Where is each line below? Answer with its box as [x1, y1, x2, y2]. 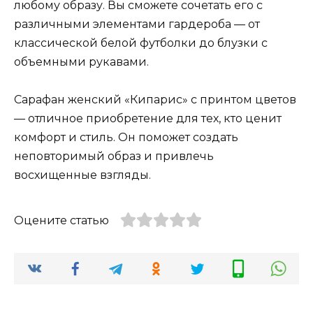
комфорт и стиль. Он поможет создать [14, 131, 238, 145]
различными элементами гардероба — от [14, 17, 260, 31]
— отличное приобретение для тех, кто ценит [14, 112, 282, 126]
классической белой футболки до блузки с [14, 36, 268, 50]
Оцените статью [14, 214, 109, 228]
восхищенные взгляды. [14, 168, 151, 182]
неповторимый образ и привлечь [14, 150, 214, 163]
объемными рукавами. [14, 55, 149, 69]
